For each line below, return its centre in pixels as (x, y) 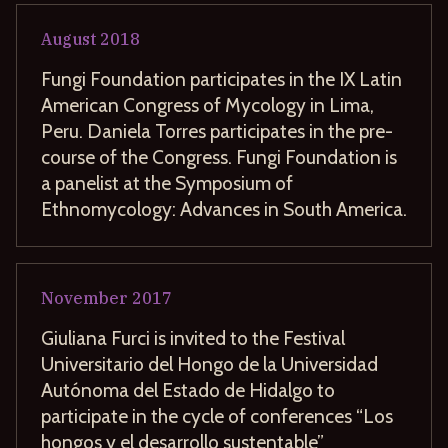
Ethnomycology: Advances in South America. (224, 208)
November (84, 297)
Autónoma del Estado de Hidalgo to (188, 389)
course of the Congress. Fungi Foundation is (219, 156)
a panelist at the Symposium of (167, 182)
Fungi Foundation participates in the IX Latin (221, 78)
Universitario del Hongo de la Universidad (209, 363)
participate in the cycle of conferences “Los (217, 415)
